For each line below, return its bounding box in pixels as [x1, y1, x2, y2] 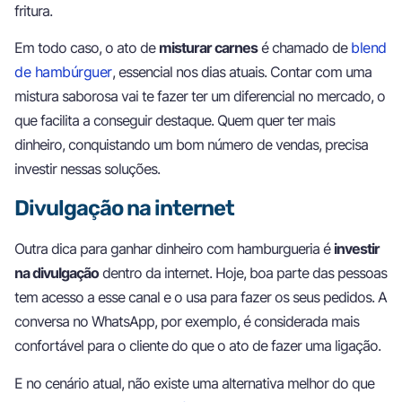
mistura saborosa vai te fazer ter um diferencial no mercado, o [14, 86, 385, 105]
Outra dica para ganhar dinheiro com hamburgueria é [14, 240, 334, 258]
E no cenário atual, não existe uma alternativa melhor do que [14, 373, 374, 392]
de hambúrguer [14, 62, 112, 81]
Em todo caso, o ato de [14, 38, 159, 57]
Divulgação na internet [14, 196, 234, 222]
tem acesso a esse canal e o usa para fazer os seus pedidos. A [14, 288, 387, 307]
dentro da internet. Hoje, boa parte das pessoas [99, 264, 387, 283]
